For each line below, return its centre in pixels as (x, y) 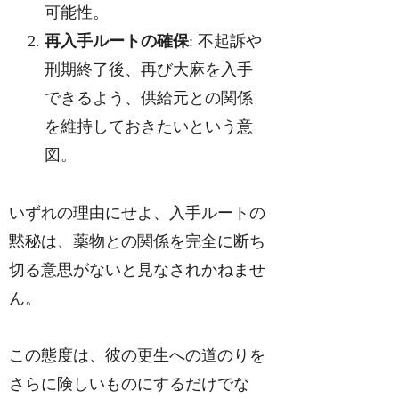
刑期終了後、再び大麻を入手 (149, 70)
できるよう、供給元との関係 (149, 98)
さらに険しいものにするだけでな (130, 384)
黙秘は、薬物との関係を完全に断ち (138, 241)
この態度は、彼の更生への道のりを (138, 356)
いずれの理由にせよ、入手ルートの (138, 212)
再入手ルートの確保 (117, 41)
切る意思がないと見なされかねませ (138, 269)
